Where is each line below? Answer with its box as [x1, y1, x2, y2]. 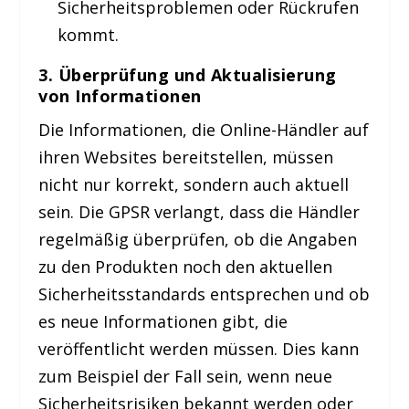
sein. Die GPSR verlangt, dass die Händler [38, 201, 361, 224]
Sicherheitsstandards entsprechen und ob [38, 283, 371, 306]
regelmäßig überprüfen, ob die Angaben [38, 228, 358, 251]
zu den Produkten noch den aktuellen [38, 256, 333, 278]
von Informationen [38, 85, 202, 108]
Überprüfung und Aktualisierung [58, 64, 337, 87]
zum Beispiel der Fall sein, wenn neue [38, 365, 333, 388]
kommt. [57, 24, 119, 47]
